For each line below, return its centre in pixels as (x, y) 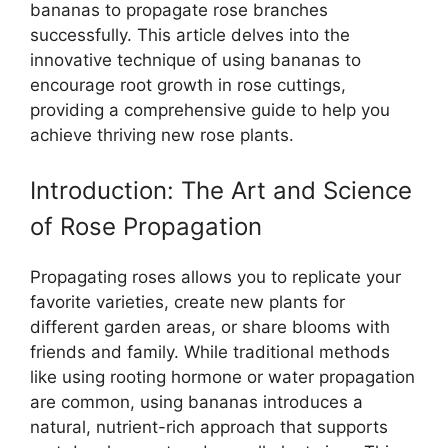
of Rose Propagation (146, 227)
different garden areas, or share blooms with (210, 327)
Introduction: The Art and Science (221, 191)
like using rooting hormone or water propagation (222, 377)
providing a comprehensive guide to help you (210, 109)
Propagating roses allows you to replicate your (215, 277)
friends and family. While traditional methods (210, 352)
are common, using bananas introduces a (196, 402)
